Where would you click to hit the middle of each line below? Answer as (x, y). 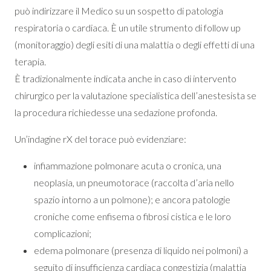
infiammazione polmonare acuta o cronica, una (128, 165)
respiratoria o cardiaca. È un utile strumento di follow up (128, 28)
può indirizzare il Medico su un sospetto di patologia (119, 11)
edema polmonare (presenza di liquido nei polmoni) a (141, 250)
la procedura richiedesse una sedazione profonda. (116, 112)
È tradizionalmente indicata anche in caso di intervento (126, 78)
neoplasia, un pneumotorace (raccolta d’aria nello (134, 182)
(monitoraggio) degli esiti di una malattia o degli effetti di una (135, 44)
